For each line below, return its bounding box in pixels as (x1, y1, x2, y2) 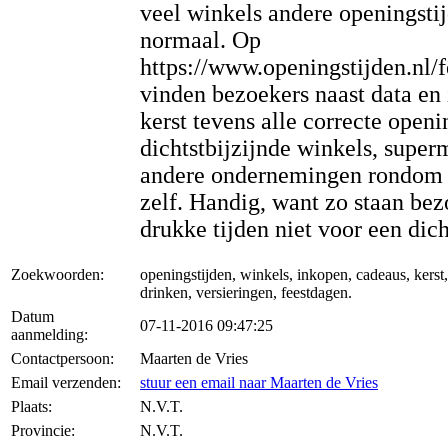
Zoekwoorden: (11, 266, 104, 283)
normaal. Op (140, 27, 261, 53)
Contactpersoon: (11, 350, 114, 367)
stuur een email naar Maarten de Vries (140, 374, 378, 391)
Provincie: (11, 422, 75, 439)
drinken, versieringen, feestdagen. (140, 284, 352, 301)
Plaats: (11, 398, 52, 415)
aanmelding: (11, 326, 88, 343)
